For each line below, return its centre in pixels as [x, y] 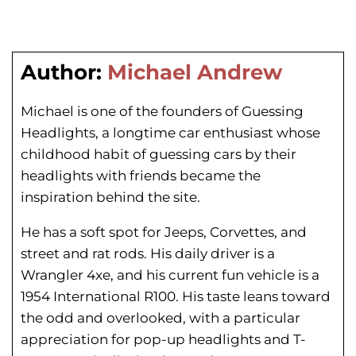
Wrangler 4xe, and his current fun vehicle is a [170, 275]
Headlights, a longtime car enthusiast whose [170, 133]
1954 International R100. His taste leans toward [176, 297]
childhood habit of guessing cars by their [159, 155]
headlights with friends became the [141, 176]
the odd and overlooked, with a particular [161, 318]
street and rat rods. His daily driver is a [148, 254]
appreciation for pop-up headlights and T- [163, 340]
